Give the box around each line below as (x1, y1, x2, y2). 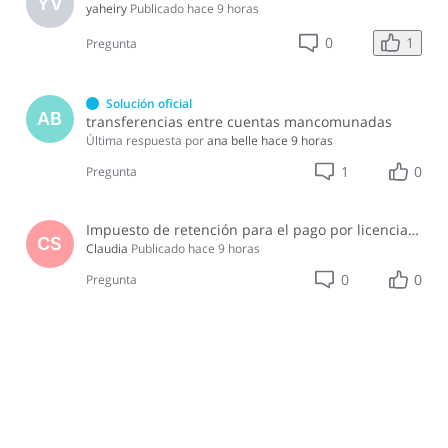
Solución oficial (105, 94, 192, 112)
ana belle (207, 131, 259, 149)
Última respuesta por (86, 131, 205, 149)
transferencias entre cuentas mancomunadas (86, 111, 393, 131)
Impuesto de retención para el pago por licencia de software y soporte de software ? (408, 219, 420, 239)
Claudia (86, 239, 129, 257)
